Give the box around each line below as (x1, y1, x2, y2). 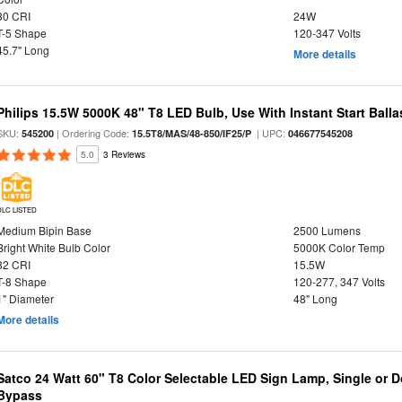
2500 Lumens (293, 223, 361, 238)
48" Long (293, 291, 337, 306)
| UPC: (251, 126, 289, 140)
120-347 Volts (293, 25, 361, 40)
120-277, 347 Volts (293, 274, 385, 289)
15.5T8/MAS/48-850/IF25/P (132, 127, 252, 140)
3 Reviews (103, 148, 146, 161)
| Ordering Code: (54, 126, 133, 140)
